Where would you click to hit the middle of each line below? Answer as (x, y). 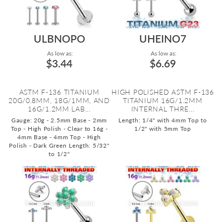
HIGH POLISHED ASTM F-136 (163, 92)
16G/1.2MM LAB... (59, 109)
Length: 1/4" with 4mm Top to (163, 120)
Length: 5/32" (89, 145)
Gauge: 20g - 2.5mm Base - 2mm (59, 120)
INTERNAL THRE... (163, 109)
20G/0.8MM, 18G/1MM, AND (59, 100)
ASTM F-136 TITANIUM (59, 92)
